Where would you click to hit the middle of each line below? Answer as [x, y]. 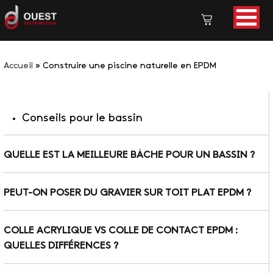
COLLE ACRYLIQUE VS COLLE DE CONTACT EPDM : [121, 231]
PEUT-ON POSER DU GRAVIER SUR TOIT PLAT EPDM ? [127, 193]
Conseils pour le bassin [82, 118]
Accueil [18, 66]
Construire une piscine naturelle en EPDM [129, 66]
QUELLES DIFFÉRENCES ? [61, 246]
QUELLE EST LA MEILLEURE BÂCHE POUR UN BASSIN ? [129, 155]
